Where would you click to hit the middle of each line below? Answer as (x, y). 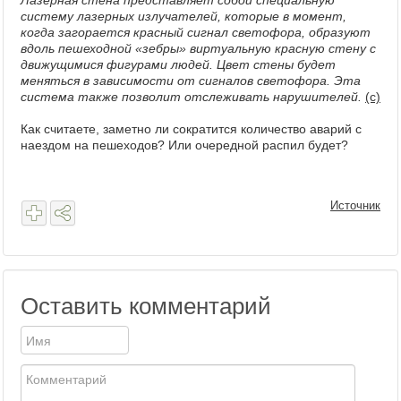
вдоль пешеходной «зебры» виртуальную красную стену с (198, 48)
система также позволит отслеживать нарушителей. (191, 97)
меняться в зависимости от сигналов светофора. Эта (191, 81)
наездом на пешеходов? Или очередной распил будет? (184, 145)
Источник (355, 205)
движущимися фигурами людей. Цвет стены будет (178, 64)
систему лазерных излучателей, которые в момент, (183, 16)
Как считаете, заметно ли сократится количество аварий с (191, 129)
